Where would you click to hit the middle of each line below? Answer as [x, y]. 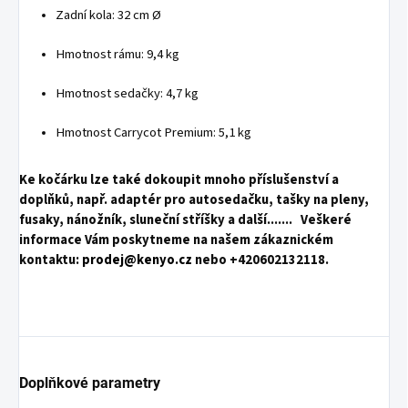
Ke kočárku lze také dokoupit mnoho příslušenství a [179, 179]
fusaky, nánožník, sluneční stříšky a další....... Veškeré [185, 219]
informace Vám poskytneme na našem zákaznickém [176, 240]
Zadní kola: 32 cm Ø [108, 15]
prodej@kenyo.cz [137, 260]
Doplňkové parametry [90, 382]
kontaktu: [51, 260]
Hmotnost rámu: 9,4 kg [117, 54]
